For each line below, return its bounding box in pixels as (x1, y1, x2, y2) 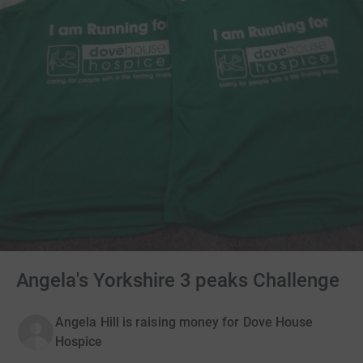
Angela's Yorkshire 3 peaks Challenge (16, 268, 340, 292)
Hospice (55, 333, 103, 349)
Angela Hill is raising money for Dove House (55, 314, 314, 330)
